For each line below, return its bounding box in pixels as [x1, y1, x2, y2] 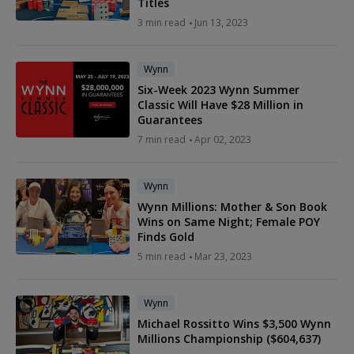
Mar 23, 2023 [194, 250, 252, 264]
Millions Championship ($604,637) [137, 331, 321, 347]
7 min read [137, 133, 186, 147]
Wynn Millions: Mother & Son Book [137, 199, 327, 215]
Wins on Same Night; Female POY [137, 214, 320, 230]
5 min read [137, 250, 186, 264]
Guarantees [137, 112, 202, 128]
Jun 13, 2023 [194, 16, 248, 30]
